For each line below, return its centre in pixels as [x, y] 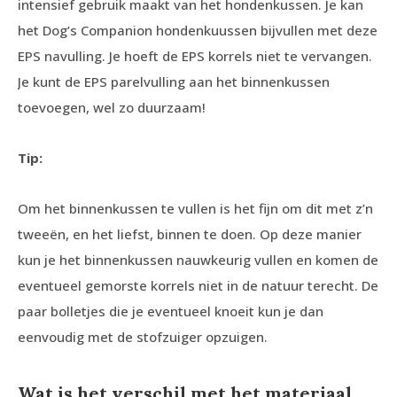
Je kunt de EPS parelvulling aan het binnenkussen [174, 82]
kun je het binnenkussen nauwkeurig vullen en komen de [198, 260]
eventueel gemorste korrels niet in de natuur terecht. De [198, 285]
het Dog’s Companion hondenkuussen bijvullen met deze [198, 30]
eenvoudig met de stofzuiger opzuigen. [143, 337]
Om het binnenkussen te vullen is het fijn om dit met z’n [195, 208]
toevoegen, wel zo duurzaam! [112, 107]
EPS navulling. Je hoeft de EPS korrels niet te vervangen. [195, 56]
